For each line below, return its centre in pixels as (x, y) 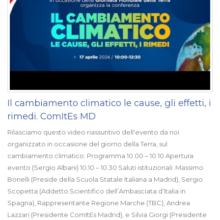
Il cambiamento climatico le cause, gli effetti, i (109, 103)
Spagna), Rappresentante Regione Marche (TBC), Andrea (99, 203)
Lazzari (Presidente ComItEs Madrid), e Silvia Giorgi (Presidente (107, 215)
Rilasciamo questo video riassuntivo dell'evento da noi (93, 132)
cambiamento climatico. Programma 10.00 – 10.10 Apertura (100, 156)
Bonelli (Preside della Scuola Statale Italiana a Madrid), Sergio (105, 179)
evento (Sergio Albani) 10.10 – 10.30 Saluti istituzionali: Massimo (105, 167)
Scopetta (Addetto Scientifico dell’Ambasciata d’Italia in (96, 191)
